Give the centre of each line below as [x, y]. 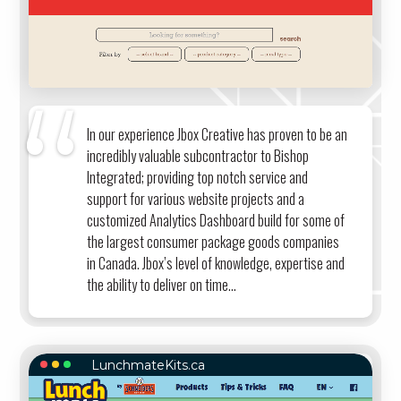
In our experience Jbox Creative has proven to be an [218, 134]
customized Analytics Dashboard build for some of [216, 220]
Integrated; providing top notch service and [198, 177]
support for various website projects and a [196, 198]
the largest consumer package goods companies [213, 241]
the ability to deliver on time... [162, 284]
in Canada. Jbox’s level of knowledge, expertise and [216, 263]
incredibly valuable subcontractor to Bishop [198, 155]
